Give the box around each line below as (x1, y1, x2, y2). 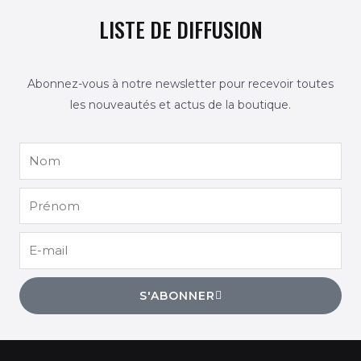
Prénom (19, 189, 65, 205)
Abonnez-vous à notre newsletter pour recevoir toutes (27, 77, 334, 92)
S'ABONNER (139, 288, 215, 303)
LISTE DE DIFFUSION (98, 13, 263, 45)
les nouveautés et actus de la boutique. (70, 98, 291, 113)
